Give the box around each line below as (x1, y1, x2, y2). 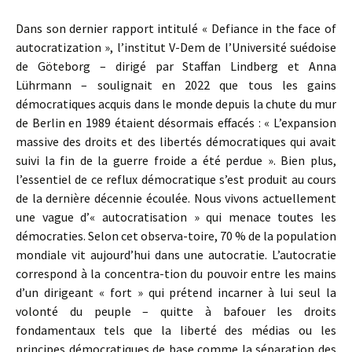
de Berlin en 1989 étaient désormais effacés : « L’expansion (16, 115, 336, 130)
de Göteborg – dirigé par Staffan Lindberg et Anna (16, 58, 336, 74)
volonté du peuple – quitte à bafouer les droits (16, 303, 336, 319)
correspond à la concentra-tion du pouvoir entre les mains (16, 266, 336, 281)
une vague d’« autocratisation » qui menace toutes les (16, 209, 336, 225)
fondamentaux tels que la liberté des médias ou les (16, 322, 336, 338)
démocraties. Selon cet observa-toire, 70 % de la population (16, 228, 336, 244)
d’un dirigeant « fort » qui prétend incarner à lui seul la (16, 284, 336, 300)
